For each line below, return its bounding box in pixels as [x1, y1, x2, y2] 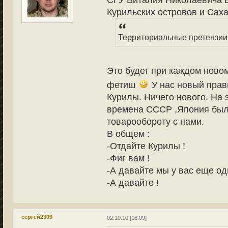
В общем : [106, 128, 150, 139]
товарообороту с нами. [106, 116, 204, 127]
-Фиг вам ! [106, 153, 150, 163]
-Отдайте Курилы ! [106, 140, 185, 151]
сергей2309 [21, 213, 52, 220]
